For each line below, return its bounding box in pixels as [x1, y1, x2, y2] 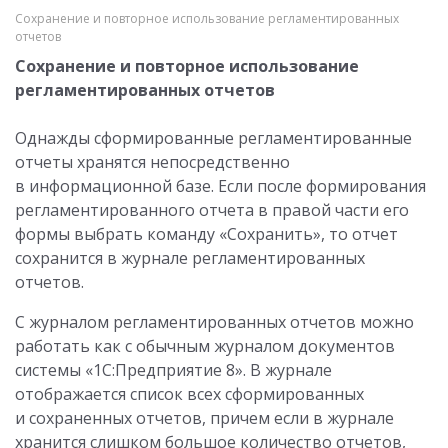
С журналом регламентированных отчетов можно [15, 311, 414, 333]
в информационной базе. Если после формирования [15, 175, 426, 197]
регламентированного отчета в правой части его [15, 199, 409, 221]
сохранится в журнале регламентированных [15, 247, 365, 269]
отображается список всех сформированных [15, 383, 364, 405]
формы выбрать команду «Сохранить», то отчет [15, 223, 398, 245]
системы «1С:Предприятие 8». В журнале [15, 359, 332, 381]
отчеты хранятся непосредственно [15, 151, 290, 173]
